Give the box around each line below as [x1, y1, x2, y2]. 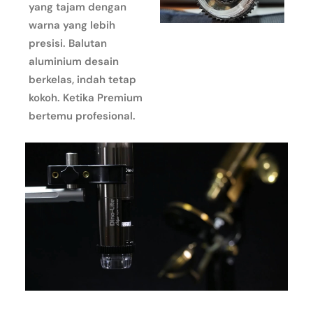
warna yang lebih [29, 18, 115, 32]
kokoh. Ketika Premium [29, 91, 143, 105]
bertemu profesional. [29, 109, 136, 123]
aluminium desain [29, 54, 119, 68]
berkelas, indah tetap [29, 73, 136, 87]
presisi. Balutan [29, 36, 107, 50]
